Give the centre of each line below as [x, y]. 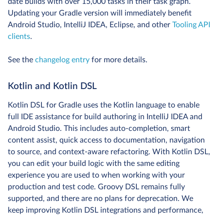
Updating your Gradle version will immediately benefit [100, 13]
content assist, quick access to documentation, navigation [106, 140]
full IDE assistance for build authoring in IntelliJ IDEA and [105, 117]
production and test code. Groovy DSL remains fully [96, 187]
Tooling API [191, 25]
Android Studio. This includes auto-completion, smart [99, 129]
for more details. [118, 60]
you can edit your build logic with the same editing [94, 164]
